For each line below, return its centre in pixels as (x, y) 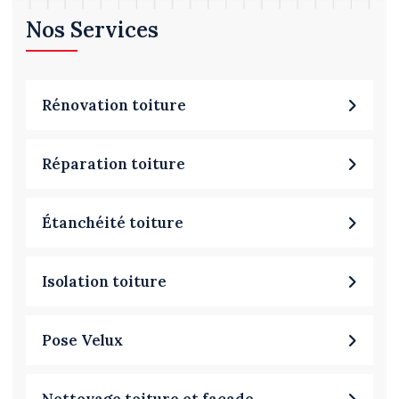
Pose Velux (82, 341)
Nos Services (92, 30)
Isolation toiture (104, 282)
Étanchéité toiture (113, 223)
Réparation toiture (114, 164)
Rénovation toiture (114, 106)
